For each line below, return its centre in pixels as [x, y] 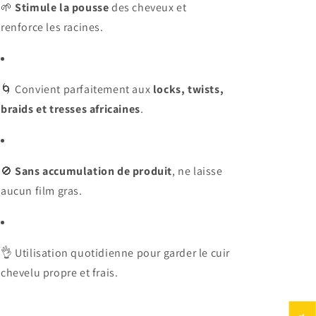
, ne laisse [197, 171]
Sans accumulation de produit [94, 171]
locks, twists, [188, 89]
